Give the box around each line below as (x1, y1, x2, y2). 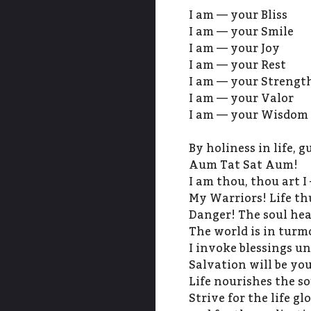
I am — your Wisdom (189, 104, 308, 126)
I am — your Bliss (189, 4, 287, 26)
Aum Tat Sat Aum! (189, 154, 298, 176)
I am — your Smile (189, 21, 294, 43)
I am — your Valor (189, 87, 294, 110)
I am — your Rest (189, 54, 286, 76)
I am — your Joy (189, 37, 280, 60)
